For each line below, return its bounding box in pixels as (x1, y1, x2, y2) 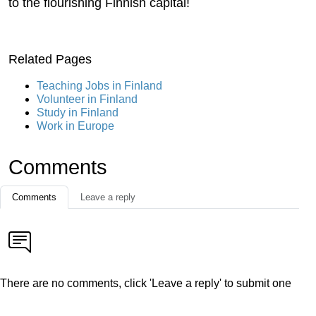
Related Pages (8, 51, 92, 66)
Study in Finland (37, 106, 119, 119)
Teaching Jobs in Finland (37, 79, 162, 92)
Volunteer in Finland (37, 92, 138, 105)
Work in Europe (37, 119, 114, 132)
